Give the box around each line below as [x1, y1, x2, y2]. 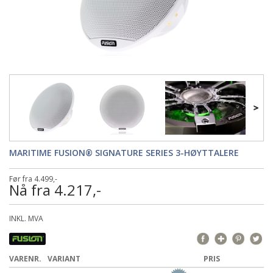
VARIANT [48, 253, 80, 264]
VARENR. [9, 253, 41, 264]
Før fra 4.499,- [9, 174, 57, 184]
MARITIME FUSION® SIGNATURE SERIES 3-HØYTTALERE [9, 147, 239, 158]
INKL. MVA [9, 213, 43, 224]
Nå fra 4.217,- [9, 180, 101, 200]
